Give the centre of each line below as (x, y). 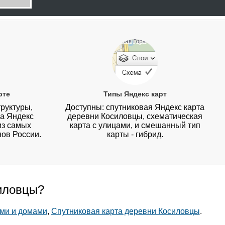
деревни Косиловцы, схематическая (135, 117)
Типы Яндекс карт (135, 94)
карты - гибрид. (135, 135)
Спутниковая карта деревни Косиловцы (125, 211)
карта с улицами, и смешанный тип (135, 126)
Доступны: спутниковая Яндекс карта (135, 107)
